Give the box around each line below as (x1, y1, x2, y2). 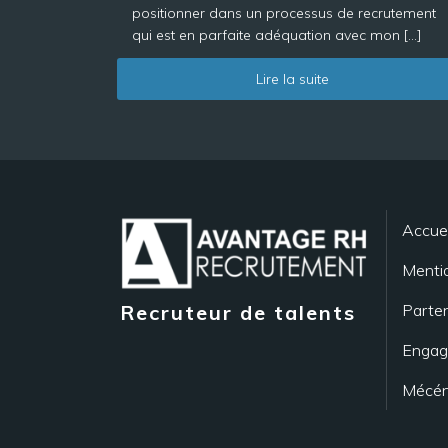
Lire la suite (255, 70, 329, 88)
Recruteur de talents (120, 300, 356, 326)
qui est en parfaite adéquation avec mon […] (132, 26, 422, 44)
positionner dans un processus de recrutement (132, 4, 436, 22)
